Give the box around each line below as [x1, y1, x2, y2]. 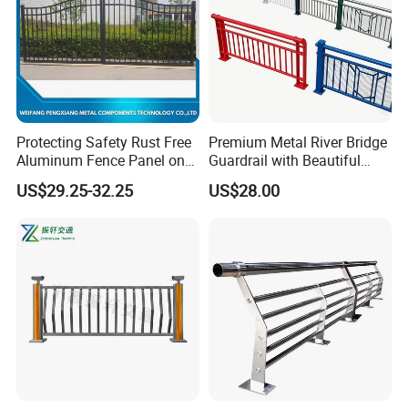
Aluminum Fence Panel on [16, 149, 186, 170]
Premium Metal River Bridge [208, 131, 387, 152]
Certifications [25, 211, 102, 229]
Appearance [208, 168, 285, 189]
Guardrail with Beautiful [208, 149, 361, 170]
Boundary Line [16, 168, 110, 189]
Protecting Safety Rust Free [16, 131, 192, 152]
